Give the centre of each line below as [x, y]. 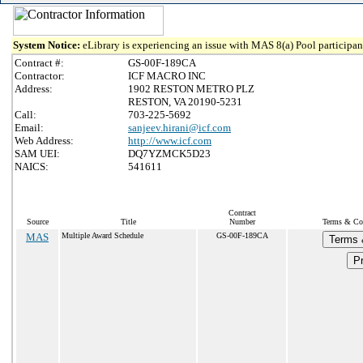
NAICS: [32, 167]
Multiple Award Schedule [102, 235]
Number [242, 222]
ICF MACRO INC [167, 76]
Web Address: [44, 141]
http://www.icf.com [170, 141]
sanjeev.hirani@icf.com [179, 128]
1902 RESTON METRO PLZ [191, 89]
